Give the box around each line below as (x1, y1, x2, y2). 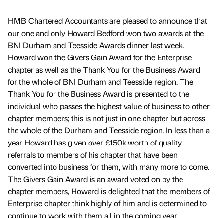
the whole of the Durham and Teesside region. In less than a (8, 125, 210, 136)
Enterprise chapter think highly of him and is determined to (8, 198, 207, 209)
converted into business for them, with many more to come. (8, 162, 209, 172)
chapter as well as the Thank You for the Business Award (8, 64, 200, 75)
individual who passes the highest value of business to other (8, 101, 210, 111)
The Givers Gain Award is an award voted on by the (8, 174, 183, 184)
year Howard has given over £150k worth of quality (8, 137, 182, 148)
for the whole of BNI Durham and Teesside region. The (8, 76, 193, 87)
